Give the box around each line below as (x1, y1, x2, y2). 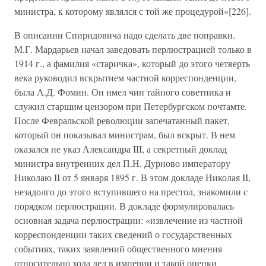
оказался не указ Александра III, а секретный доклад (14, 142, 227, 155)
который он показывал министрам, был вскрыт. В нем (14, 128, 235, 141)
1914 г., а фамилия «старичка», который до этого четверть (14, 57, 250, 69)
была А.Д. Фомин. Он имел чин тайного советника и (14, 85, 231, 98)
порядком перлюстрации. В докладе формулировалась (14, 199, 234, 212)
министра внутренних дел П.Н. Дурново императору (14, 157, 230, 169)
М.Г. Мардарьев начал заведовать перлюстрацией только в (14, 43, 252, 55)
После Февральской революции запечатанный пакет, (14, 114, 230, 126)
